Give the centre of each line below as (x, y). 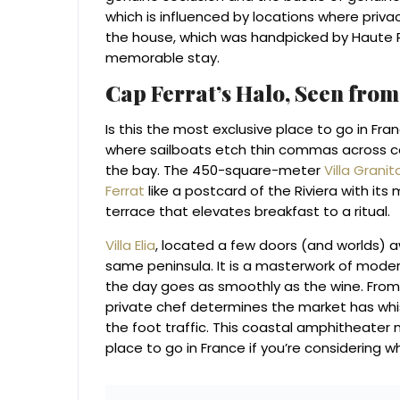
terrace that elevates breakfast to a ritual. (248, 212)
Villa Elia (130, 246)
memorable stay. (162, 58)
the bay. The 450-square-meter (213, 171)
